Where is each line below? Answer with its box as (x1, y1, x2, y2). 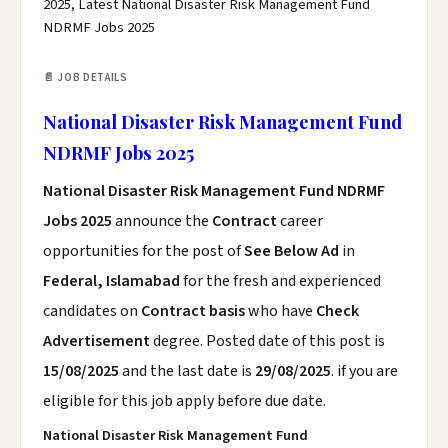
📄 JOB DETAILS (43, 70, 128, 85)
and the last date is (119, 360, 255, 382)
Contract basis (141, 300, 245, 322)
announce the (112, 210, 212, 232)
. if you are (331, 360, 398, 382)
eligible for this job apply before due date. (43, 390, 326, 412)
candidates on (43, 300, 141, 322)
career (280, 210, 323, 232)
